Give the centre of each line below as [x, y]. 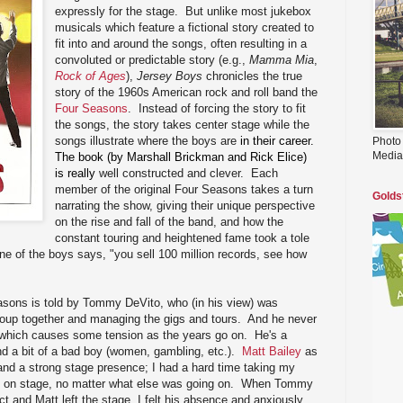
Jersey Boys [170, 76]
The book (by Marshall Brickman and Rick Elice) [181, 157]
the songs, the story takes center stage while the [183, 124]
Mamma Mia [282, 59]
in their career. [279, 140]
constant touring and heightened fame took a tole [183, 237]
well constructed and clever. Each [187, 173]
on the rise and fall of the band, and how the [170, 221]
